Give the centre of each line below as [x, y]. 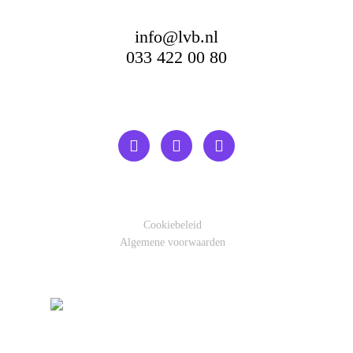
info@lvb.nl [176, 37]
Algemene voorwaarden [173, 242]
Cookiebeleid [173, 225]
